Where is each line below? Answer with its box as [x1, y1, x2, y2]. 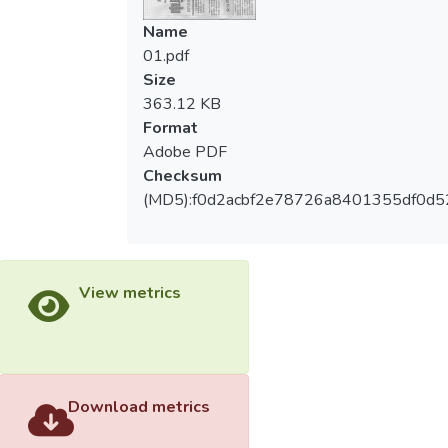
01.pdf [142, 45, 189, 67]
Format [142, 117, 198, 139]
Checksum [142, 165, 222, 187]
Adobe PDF [142, 141, 227, 163]
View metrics [78, 282, 181, 304]
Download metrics [68, 395, 210, 418]
